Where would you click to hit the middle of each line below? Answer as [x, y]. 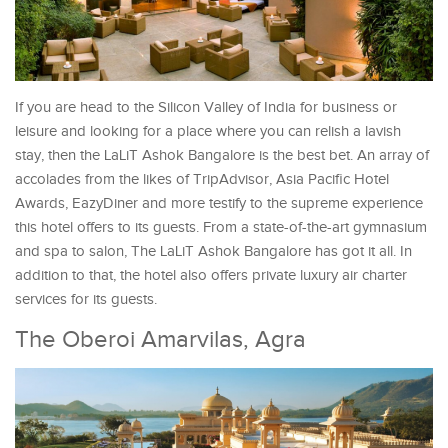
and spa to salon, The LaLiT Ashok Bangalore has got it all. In [213, 251]
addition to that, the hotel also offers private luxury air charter [211, 275]
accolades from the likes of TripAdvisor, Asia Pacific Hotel [202, 179]
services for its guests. [86, 299]
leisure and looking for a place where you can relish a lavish [208, 131]
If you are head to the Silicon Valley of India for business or [206, 107]
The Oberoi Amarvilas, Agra [160, 339]
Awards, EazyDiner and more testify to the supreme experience [219, 203]
